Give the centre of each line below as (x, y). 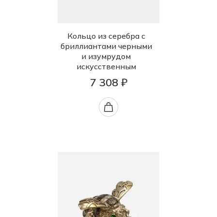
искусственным (106, 67)
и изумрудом (106, 56)
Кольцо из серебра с (106, 36)
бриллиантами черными (106, 46)
